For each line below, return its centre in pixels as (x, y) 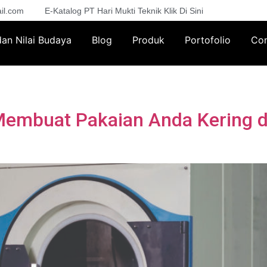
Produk (148, 40)
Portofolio (207, 40)
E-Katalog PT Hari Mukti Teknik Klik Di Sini (124, 10)
